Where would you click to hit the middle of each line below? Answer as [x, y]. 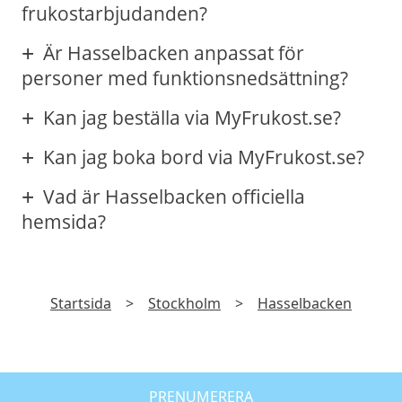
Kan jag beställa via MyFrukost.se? [192, 118]
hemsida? [64, 222]
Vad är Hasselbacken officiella [174, 197]
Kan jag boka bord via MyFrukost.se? [204, 157]
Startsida [81, 304]
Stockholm [184, 304]
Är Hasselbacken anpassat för [174, 53]
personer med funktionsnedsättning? [185, 79]
